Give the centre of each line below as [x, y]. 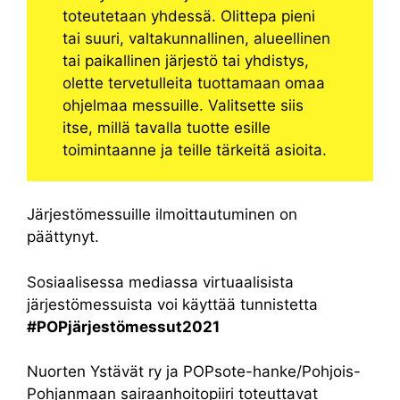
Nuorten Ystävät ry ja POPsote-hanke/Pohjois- [194, 372]
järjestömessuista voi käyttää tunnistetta [172, 304]
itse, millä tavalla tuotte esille [167, 128]
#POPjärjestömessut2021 [123, 326]
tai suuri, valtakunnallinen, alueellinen [197, 39]
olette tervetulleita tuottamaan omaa [194, 83]
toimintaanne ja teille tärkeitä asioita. [195, 150]
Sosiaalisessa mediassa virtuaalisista [160, 282]
